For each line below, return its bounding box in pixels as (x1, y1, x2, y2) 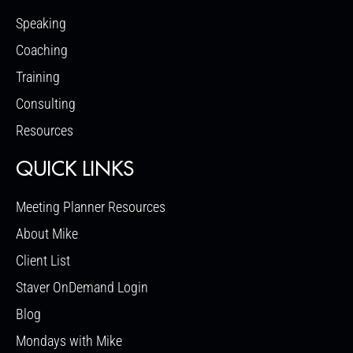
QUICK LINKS (16, 158, 134, 179)
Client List (16, 251, 70, 269)
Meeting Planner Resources (16, 198, 165, 215)
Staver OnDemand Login (16, 278, 148, 295)
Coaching (16, 41, 68, 58)
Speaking (16, 14, 66, 32)
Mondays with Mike (16, 332, 122, 349)
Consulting (16, 95, 76, 112)
